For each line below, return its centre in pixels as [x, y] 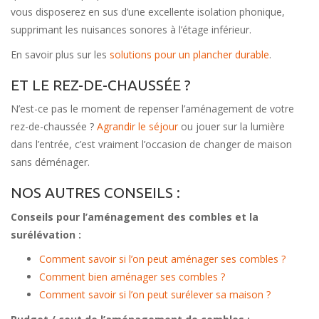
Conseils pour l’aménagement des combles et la [135, 216]
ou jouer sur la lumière [231, 127]
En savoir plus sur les [60, 54]
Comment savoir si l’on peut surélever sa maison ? [155, 295]
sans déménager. [50, 162]
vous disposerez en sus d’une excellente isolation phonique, [148, 12]
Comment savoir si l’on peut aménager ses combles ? [162, 259]
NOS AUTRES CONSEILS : [95, 193]
